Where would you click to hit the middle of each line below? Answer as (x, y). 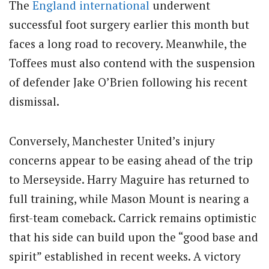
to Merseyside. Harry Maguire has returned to (129, 179)
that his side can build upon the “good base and (134, 237)
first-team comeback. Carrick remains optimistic (133, 217)
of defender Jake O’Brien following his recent (128, 82)
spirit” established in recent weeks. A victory (125, 256)
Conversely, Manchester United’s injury (112, 141)
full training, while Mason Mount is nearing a (129, 198)
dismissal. (34, 101)
